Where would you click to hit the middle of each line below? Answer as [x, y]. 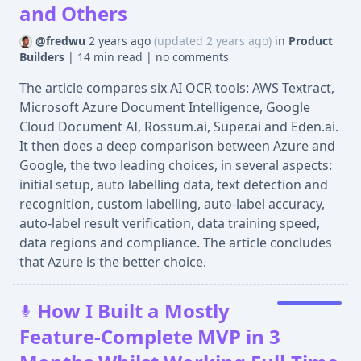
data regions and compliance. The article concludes [176, 243]
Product [311, 41]
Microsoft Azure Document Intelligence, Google [165, 107]
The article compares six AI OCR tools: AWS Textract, [177, 88]
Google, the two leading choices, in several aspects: [176, 165]
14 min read [112, 57]
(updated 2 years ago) [214, 41]
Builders [44, 57]
